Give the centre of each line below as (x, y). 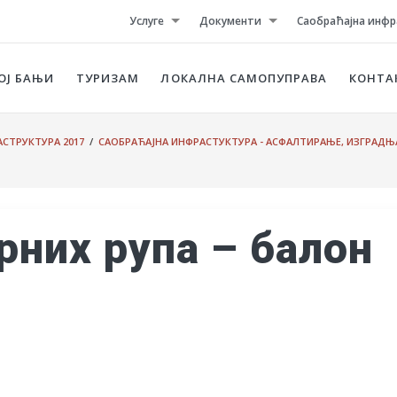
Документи (230, 21)
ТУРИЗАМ (108, 78)
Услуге (147, 21)
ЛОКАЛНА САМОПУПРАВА (244, 78)
